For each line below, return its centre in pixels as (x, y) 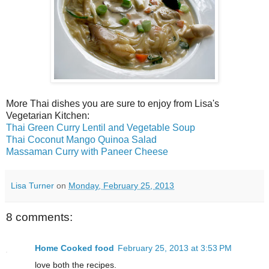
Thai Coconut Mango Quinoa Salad (81, 139)
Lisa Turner (32, 185)
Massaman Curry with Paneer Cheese (87, 151)
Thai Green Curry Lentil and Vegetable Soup (101, 127)
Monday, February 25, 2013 (121, 185)
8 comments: (39, 217)
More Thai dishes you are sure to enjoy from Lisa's (113, 103)
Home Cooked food (74, 248)
